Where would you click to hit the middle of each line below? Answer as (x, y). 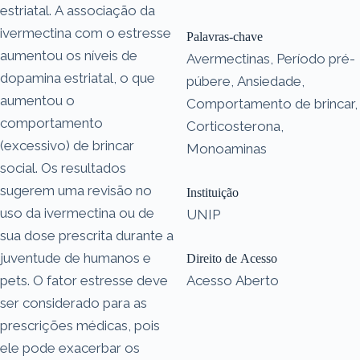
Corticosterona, (235, 126)
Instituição (213, 192)
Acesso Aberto (233, 280)
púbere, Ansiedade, (245, 81)
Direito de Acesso (232, 258)
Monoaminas (227, 148)
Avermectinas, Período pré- (271, 58)
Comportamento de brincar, (272, 103)
